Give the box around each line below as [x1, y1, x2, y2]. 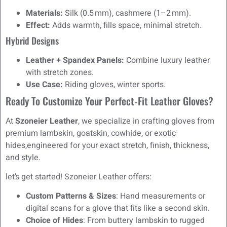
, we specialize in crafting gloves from [78, 115, 214, 127]
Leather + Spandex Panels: [26, 54, 124, 66]
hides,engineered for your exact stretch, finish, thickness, [6, 139, 209, 152]
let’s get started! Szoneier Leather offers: [6, 171, 152, 183]
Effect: [26, 19, 50, 31]
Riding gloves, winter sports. [63, 78, 166, 91]
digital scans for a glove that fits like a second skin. [26, 202, 210, 215]
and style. [6, 151, 41, 164]
